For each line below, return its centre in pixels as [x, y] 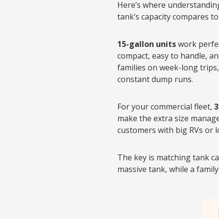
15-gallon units [147, 44]
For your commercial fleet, [166, 107]
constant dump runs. [155, 79]
